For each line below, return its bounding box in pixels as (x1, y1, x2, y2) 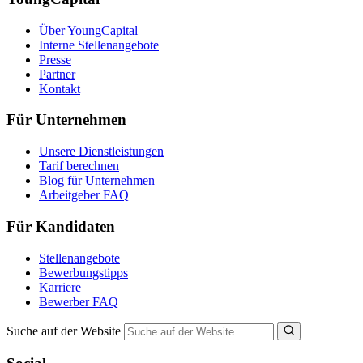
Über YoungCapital (39, 23, 138, 37)
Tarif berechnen (39, 159, 119, 173)
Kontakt (39, 81, 80, 96)
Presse (39, 52, 71, 66)
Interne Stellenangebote (39, 37, 159, 52)
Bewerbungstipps (39, 265, 128, 280)
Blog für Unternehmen (39, 173, 155, 188)
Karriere (39, 280, 81, 294)
